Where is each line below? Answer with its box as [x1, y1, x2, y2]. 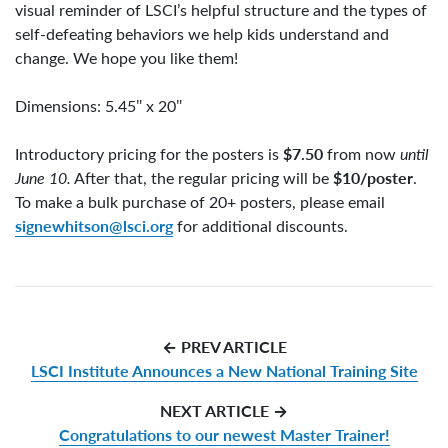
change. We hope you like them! [15, 47, 238, 68]
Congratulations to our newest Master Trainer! [58, 423, 390, 446]
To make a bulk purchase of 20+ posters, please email [15, 191, 385, 212]
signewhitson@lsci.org [15, 214, 173, 237]
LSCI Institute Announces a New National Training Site [30, 359, 418, 382]
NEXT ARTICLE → [160, 399, 288, 422]
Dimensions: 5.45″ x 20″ [15, 95, 182, 116]
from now [327, 143, 400, 164]
